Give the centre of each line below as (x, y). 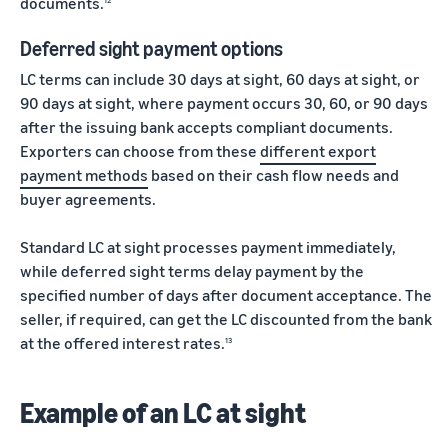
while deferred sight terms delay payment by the (192, 270)
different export (318, 150)
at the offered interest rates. (122, 342)
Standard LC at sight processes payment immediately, (208, 246)
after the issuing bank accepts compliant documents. (206, 126)
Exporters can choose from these (140, 150)
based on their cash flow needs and (273, 174)
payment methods (84, 174)
